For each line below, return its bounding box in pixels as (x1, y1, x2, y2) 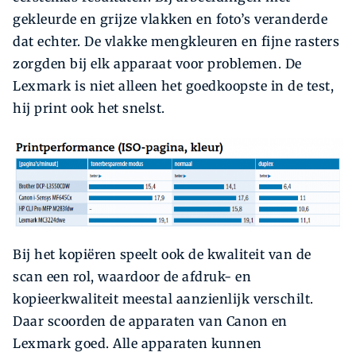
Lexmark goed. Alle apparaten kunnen (13, 335, 262, 352)
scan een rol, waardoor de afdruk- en (13, 269, 251, 285)
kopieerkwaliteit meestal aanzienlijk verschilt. (13, 291, 314, 308)
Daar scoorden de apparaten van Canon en (13, 313, 288, 330)
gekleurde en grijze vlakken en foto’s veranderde (13, 11, 327, 28)
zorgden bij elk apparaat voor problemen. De (13, 56, 302, 72)
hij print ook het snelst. (13, 100, 165, 117)
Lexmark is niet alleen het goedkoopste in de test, (13, 78, 334, 95)
